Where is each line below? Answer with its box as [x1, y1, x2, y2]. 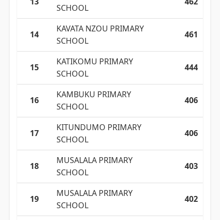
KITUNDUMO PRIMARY [56, 122, 141, 133]
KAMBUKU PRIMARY [56, 89, 131, 100]
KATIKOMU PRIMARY [56, 56, 133, 67]
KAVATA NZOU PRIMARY [56, 23, 144, 34]
